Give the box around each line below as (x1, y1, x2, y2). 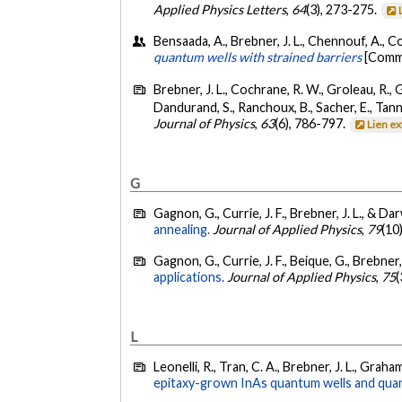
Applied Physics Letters (153, 2, 287, 18)
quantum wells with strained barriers (153, 49, 363, 66)
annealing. (153, 221, 211, 237)
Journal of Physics (153, 115, 256, 131)
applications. (153, 268, 225, 284)
